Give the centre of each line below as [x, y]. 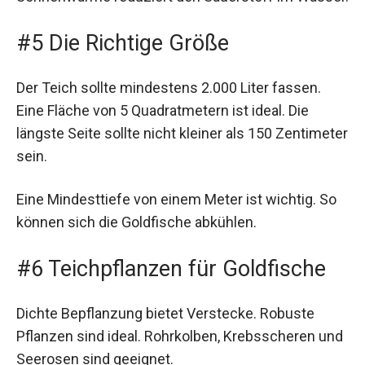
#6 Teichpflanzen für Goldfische [171, 269]
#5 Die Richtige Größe [123, 44]
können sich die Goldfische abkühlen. [136, 222]
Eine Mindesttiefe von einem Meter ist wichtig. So [176, 200]
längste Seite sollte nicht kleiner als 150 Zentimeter [182, 134]
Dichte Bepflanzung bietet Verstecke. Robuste [165, 314]
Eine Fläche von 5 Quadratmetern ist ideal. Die [163, 111]
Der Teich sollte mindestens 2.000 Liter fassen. [169, 88]
